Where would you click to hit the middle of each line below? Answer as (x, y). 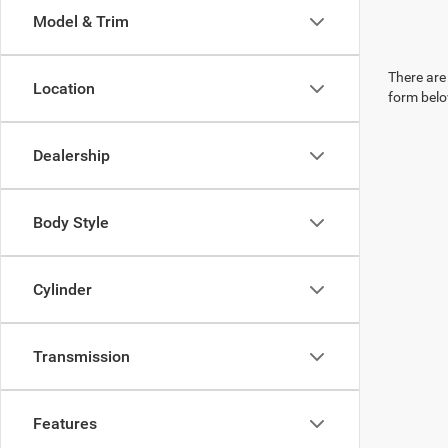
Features (65, 423)
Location (64, 88)
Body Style (71, 222)
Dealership (71, 155)
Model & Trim (81, 21)
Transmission (81, 356)
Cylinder (62, 289)
